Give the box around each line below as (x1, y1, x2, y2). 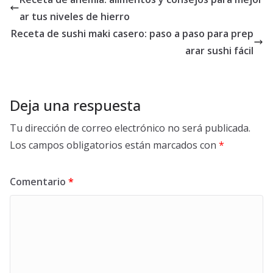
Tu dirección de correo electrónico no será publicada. (10, 121, 250, 135)
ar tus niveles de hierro (19, 10, 130, 24)
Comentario (10, 175, 68, 189)
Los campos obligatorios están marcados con (10, 138, 219, 152)
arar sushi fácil (185, 44, 253, 58)
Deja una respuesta (10, 95, 141, 116)
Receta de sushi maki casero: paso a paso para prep (11, 27, 253, 41)
